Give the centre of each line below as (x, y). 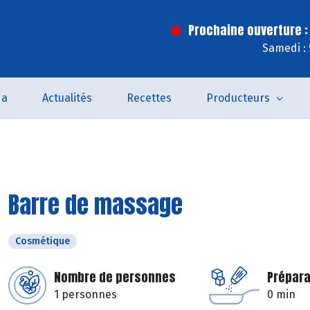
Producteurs (238, 98)
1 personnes (85, 294)
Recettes (149, 98)
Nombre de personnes (115, 277)
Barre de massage (95, 204)
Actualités (67, 98)
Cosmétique (43, 241)
